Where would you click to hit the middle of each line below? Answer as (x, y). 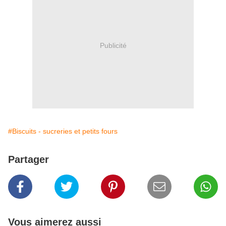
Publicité (113, 45)
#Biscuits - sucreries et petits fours (63, 131)
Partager (29, 160)
